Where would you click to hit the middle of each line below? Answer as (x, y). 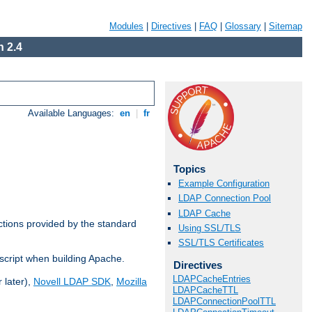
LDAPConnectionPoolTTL (224, 302)
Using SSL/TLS (210, 228)
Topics (189, 169)
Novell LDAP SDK (72, 282)
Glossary (243, 26)
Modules (126, 26)
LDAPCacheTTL (205, 290)
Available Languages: (73, 114)
